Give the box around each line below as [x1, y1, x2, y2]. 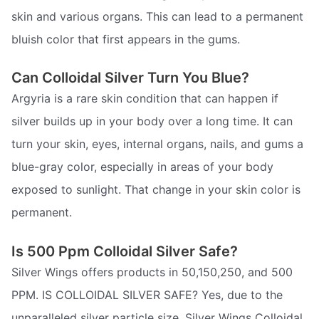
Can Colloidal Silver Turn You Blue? [11, 69, 249, 87]
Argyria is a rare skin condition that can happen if [11, 91, 278, 106]
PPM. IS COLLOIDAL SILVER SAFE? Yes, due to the [11, 287, 283, 302]
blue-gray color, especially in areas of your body [11, 159, 273, 174]
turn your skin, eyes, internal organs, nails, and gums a [11, 137, 303, 152]
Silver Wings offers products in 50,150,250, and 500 [11, 264, 293, 279]
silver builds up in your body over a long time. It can [11, 114, 293, 129]
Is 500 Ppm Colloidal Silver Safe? [11, 242, 238, 260]
